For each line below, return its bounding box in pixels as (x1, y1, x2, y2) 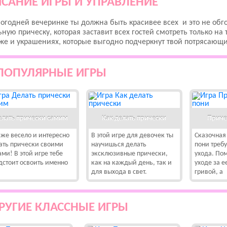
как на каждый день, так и (91, 159, 172, 167)
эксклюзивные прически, (91, 150, 168, 158)
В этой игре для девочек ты (91, 132, 173, 139)
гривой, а (194, 168, 223, 176)
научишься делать (91, 141, 146, 148)
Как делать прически (102, 114, 167, 122)
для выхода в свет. (91, 168, 147, 176)
